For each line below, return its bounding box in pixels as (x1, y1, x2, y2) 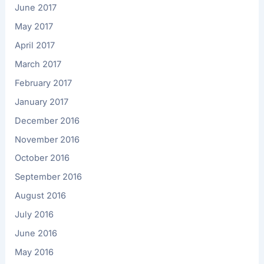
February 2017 (15, 77, 72, 88)
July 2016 (15, 209, 54, 220)
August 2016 (15, 190, 67, 202)
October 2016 (15, 153, 70, 164)
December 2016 (15, 115, 80, 126)
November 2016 (15, 134, 80, 145)
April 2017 (15, 39, 55, 51)
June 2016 (15, 228, 58, 239)
